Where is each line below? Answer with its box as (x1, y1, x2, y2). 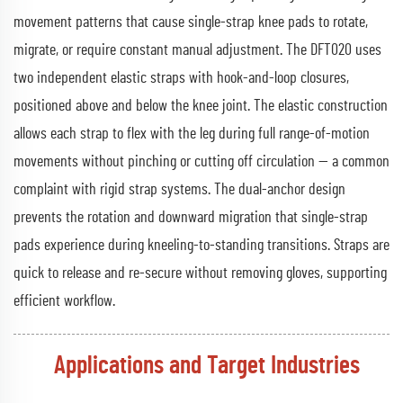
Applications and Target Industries (54, 353, 360, 379)
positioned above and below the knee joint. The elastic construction (13, 97, 388, 114)
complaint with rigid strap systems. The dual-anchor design (13, 181, 345, 198)
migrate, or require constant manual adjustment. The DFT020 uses (13, 41, 381, 58)
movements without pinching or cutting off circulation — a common (13, 153, 390, 170)
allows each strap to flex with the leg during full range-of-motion (13, 125, 370, 142)
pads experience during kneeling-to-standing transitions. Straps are (13, 237, 390, 254)
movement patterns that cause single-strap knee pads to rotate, (13, 13, 368, 31)
